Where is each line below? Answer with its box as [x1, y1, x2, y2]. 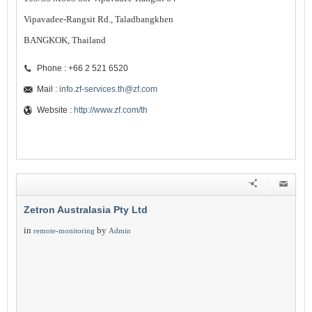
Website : [37, 105, 74, 115]
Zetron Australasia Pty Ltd [24, 204, 148, 215]
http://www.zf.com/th [74, 105, 148, 115]
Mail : [37, 84, 59, 94]
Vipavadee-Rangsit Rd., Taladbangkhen [24, 14, 173, 24]
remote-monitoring [33, 226, 95, 235]
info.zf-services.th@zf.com [59, 84, 157, 94]
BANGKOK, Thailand [24, 35, 106, 45]
